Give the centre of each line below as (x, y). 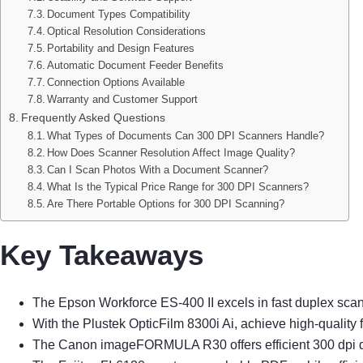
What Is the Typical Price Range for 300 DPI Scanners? (178, 186)
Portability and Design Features (121, 48)
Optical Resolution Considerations (127, 31)
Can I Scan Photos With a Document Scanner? (158, 169)
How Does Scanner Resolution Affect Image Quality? (171, 152)
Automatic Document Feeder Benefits (136, 65)
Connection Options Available (116, 82)
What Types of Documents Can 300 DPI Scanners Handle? (186, 135)
